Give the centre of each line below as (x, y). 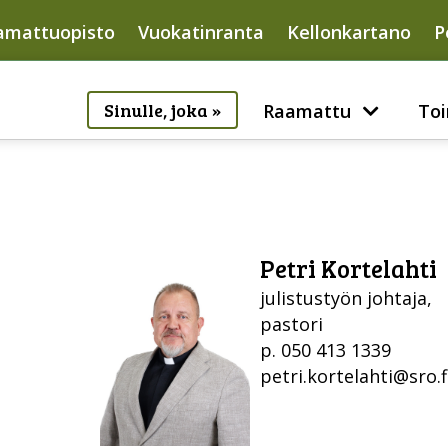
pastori (291, 323)
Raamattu (306, 110)
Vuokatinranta (201, 32)
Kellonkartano (349, 32)
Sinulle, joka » (162, 110)
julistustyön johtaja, (346, 297)
